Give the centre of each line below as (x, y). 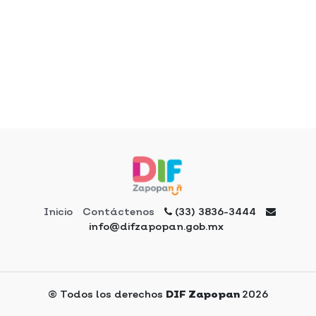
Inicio (58, 211)
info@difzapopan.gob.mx (156, 226)
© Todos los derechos (107, 294)
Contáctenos (119, 211)
